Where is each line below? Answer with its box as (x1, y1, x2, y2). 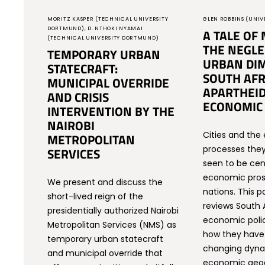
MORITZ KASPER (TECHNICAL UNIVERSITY (47, 15, 169, 22)
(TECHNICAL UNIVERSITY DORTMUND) (47, 34, 159, 41)
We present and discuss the (47, 176, 163, 188)
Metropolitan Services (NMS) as (47, 219, 177, 231)
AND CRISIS (47, 88, 109, 106)
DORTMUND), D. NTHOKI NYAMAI (47, 25, 143, 32)
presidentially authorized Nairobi (47, 205, 179, 216)
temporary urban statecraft (47, 233, 164, 245)
